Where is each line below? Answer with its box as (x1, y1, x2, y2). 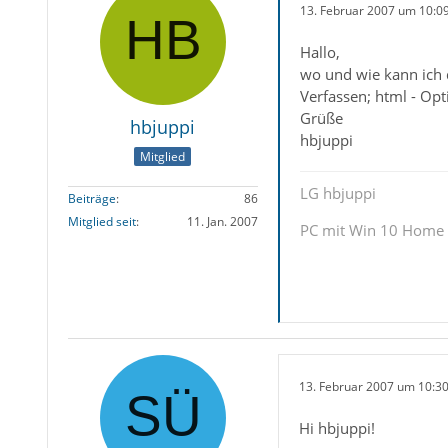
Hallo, (299, 42, 340, 62)
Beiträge (67, 190, 116, 208)
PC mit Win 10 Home (299, 220, 444, 240)
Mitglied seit (67, 213, 136, 231)
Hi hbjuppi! (298, 418, 375, 438)
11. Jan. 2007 (186, 213, 258, 231)
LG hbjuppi (299, 183, 376, 203)
